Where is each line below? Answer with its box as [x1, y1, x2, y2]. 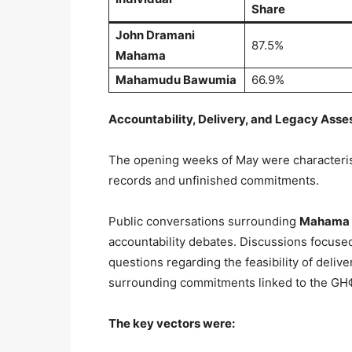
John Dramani [115, 27, 195, 42]
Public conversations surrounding [108, 213, 299, 229]
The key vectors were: [108, 315, 235, 331]
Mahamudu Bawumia [115, 71, 236, 87]
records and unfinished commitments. [108, 172, 319, 188]
